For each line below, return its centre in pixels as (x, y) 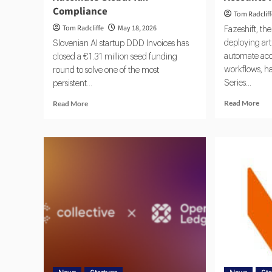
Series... (238, 83)
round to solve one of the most (106, 71)
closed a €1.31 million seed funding (115, 57)
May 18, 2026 (137, 29)
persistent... (73, 84)
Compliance (80, 12)
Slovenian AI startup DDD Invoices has (121, 44)
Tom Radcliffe (83, 29)
